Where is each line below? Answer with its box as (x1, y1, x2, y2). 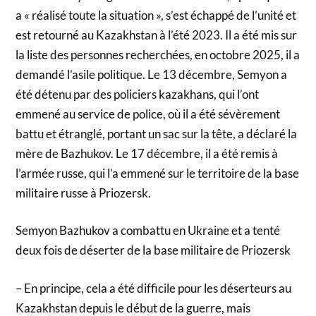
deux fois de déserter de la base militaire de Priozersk (16, 243, 291, 258)
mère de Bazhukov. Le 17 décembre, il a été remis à (16, 145, 279, 161)
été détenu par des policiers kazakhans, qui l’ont (16, 86, 260, 102)
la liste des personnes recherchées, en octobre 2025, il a (16, 47, 300, 62)
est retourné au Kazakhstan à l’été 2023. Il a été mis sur (16, 27, 298, 42)
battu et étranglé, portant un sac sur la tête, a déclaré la (16, 126, 298, 141)
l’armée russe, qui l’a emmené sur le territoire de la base (16, 165, 300, 181)
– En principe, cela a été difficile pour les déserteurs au (16, 280, 292, 296)
